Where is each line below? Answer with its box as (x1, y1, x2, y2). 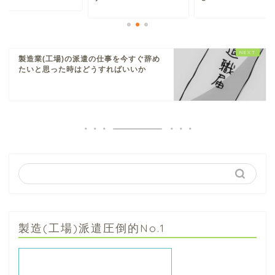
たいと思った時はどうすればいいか (18, 65, 146, 74)
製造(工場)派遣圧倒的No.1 (18, 221, 165, 235)
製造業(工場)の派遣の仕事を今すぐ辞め (18, 55, 160, 64)
